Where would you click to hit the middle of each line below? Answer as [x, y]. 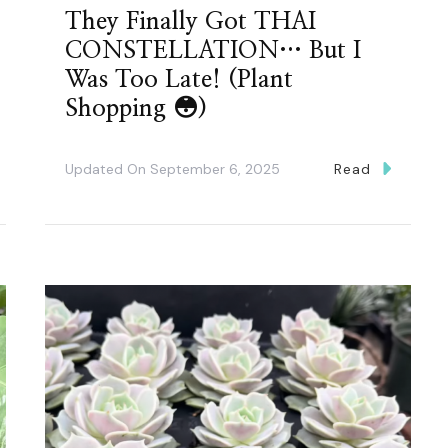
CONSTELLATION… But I [212, 51]
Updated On [107, 169]
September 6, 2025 [214, 169]
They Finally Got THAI [190, 22]
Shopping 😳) [135, 109]
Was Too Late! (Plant [178, 80]
